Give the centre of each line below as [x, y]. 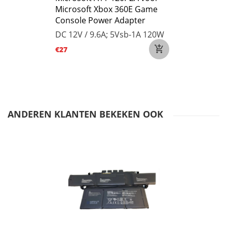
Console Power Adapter [100, 20]
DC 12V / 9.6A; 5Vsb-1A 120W [110, 34]
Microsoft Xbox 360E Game [106, 9]
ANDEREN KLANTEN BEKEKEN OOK [85, 114]
